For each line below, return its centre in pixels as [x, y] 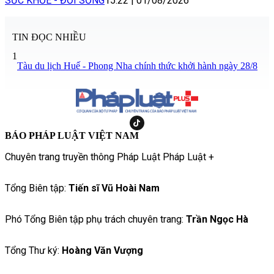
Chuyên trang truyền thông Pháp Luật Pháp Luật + [109, 157]
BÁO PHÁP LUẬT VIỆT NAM [72, 136]
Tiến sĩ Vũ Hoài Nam [114, 188]
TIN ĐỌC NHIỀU [49, 37]
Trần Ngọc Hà [217, 220]
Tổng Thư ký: [33, 251]
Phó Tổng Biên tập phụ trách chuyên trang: [95, 220]
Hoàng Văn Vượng [102, 251]
